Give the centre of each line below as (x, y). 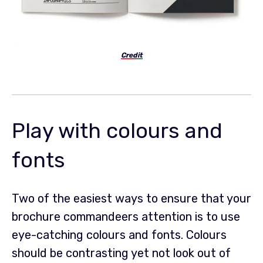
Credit (131, 55)
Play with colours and (117, 130)
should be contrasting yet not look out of (121, 253)
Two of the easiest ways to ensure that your (131, 198)
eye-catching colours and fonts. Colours (119, 235)
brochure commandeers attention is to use (126, 216)
